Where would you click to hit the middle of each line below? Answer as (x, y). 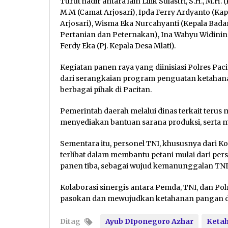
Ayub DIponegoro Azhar (149, 221)
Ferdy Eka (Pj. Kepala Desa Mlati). (118, 46)
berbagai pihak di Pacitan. (106, 89)
